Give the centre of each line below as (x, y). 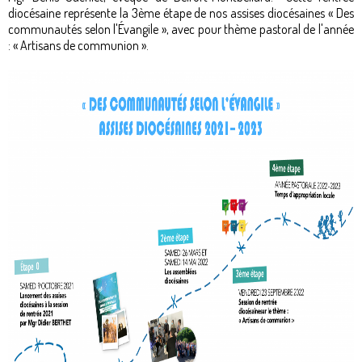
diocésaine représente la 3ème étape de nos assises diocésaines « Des (181, 13)
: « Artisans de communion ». (80, 45)
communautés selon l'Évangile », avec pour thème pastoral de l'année (181, 29)
